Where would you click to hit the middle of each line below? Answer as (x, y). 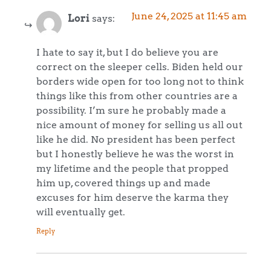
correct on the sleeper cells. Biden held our (140, 67)
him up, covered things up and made (123, 183)
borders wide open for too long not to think (140, 81)
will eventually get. (81, 212)
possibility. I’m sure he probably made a (131, 110)
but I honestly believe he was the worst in (135, 154)
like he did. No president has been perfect (136, 139)
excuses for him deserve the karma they (132, 198)
